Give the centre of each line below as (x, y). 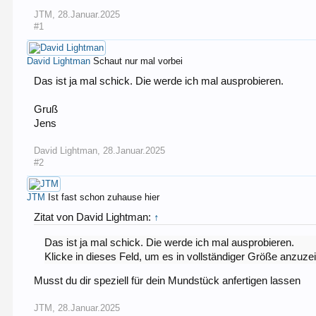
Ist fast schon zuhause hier (104, 197)
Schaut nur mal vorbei (138, 61)
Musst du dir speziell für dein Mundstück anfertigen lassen (168, 281)
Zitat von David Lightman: (94, 217)
